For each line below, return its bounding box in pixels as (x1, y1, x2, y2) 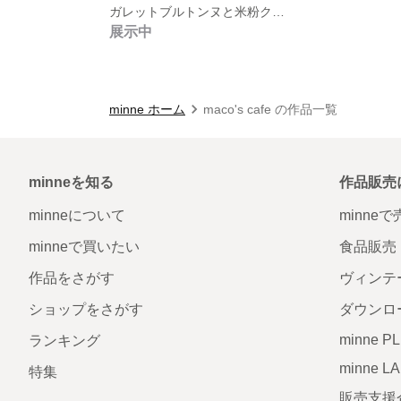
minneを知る (29, 174, 114, 190)
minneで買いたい (29, 238, 140, 254)
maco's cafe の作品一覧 (203, 101, 337, 116)
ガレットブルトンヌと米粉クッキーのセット (272, 4, 285, 19)
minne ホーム (109, 101, 185, 116)
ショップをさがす (29, 301, 143, 317)
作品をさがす (29, 269, 115, 286)
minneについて (29, 207, 125, 223)
